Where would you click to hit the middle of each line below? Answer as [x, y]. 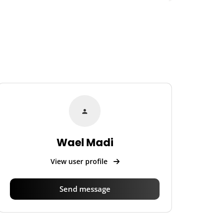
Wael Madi [85, 143]
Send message [85, 189]
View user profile [80, 162]
